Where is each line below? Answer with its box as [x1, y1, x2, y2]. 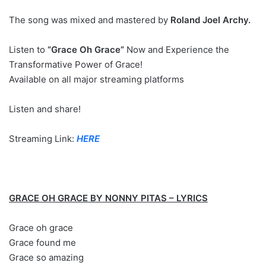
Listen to [9, 44, 47, 55]
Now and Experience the [124, 44, 229, 55]
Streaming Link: [9, 133, 77, 144]
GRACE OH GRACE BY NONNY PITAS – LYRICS [9, 192, 208, 204]
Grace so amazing [9, 252, 84, 263]
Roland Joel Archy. [170, 14, 251, 26]
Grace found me [9, 237, 76, 248]
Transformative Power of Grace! [9, 59, 142, 70]
